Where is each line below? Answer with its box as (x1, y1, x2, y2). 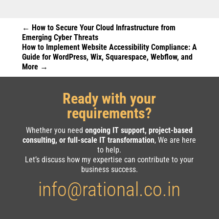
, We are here (154, 135, 197, 145)
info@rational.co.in (38, 178, 181, 201)
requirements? (67, 105, 152, 122)
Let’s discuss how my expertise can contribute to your (25, 155, 194, 165)
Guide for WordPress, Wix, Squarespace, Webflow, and (22, 52, 193, 62)
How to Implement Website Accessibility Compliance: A (22, 43, 197, 52)
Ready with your (63, 90, 156, 108)
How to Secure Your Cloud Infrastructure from (31, 23, 175, 33)
